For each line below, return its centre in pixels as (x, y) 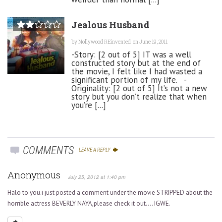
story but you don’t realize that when (139, 96)
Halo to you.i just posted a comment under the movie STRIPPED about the (110, 192)
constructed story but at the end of (136, 63)
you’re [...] (89, 105)
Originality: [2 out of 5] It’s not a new (139, 88)
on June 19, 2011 (150, 42)
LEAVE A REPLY (95, 150)
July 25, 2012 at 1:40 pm (97, 177)
